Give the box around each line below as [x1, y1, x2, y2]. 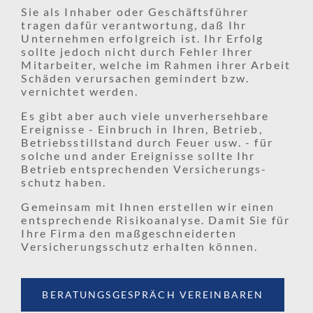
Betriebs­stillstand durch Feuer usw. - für [21, 136, 273, 149]
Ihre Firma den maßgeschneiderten [21, 226, 237, 240]
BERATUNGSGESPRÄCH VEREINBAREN [42, 289, 264, 300]
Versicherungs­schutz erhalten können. [21, 240, 259, 253]
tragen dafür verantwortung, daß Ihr [21, 18, 247, 31]
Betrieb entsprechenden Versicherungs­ [21, 162, 266, 175]
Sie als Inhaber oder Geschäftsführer [21, 5, 249, 18]
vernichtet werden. [21, 85, 138, 98]
